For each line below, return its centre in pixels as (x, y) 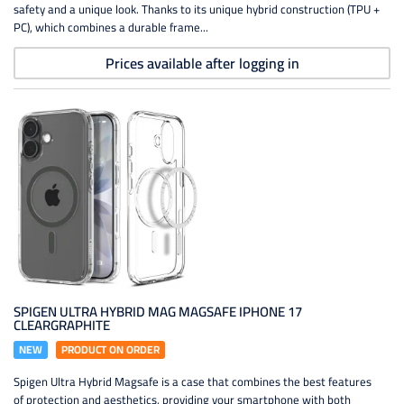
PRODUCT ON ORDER (110, 349)
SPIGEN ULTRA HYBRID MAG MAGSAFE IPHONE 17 (158, 312)
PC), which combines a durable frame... (111, 27)
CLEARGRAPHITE (62, 325)
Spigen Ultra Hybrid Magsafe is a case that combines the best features (193, 381)
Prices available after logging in (202, 63)
